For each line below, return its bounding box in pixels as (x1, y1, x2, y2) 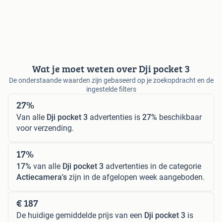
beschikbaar (157, 112, 202, 122)
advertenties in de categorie (104, 161, 201, 171)
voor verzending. (16, 123, 74, 133)
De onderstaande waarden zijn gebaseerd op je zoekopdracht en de (8, 76, 214, 84)
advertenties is (88, 112, 142, 122)
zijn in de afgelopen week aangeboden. (67, 172, 205, 182)
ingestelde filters (86, 85, 136, 93)
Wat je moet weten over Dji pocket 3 (32, 61, 190, 76)
